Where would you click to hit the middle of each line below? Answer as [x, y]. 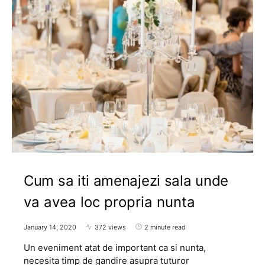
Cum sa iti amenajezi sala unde [126, 180]
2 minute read [165, 227]
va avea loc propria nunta [109, 202]
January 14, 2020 [50, 227]
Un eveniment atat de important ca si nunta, [115, 247]
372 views [110, 227]
